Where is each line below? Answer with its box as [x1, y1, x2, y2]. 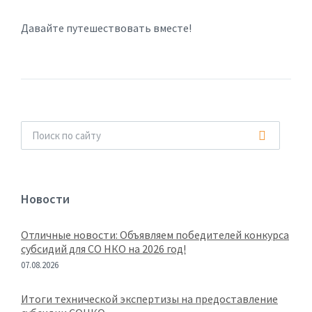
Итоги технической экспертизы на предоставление [21, 292, 278, 306]
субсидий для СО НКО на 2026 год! [21, 242, 186, 256]
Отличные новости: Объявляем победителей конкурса [21, 228, 289, 242]
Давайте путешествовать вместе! [21, 21, 192, 35]
